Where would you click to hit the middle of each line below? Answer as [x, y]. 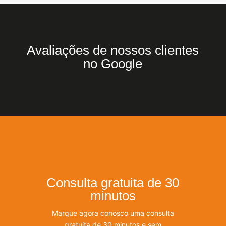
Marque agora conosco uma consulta [113, 213]
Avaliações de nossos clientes [113, 51]
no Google [113, 64]
